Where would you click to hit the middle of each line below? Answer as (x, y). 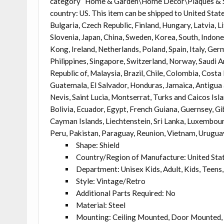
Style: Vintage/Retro (110, 181)
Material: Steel (100, 205)
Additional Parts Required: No (125, 193)
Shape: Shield (97, 145)
